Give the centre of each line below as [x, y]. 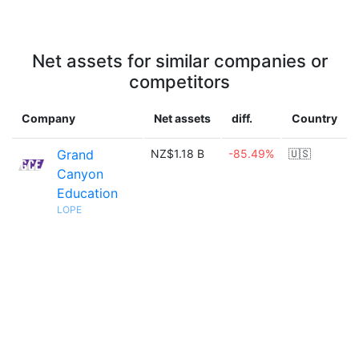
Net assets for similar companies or [179, 61]
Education [87, 193]
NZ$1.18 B [177, 153]
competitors [179, 82]
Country [315, 118]
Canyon [80, 174]
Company [48, 118]
